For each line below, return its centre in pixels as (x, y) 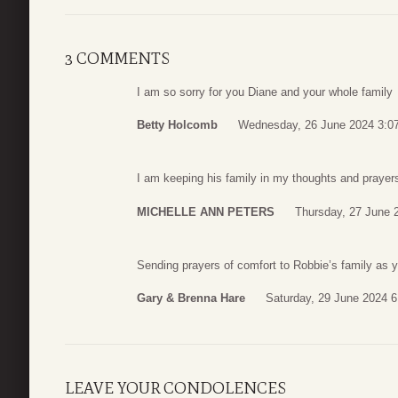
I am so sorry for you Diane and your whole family (265, 92)
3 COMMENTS (117, 58)
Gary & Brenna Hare (191, 298)
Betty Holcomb (177, 125)
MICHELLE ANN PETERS (206, 211)
